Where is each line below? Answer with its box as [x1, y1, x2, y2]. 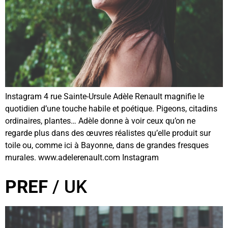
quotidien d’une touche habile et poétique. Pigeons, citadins [5, 104, 217, 114]
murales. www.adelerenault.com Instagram [5, 153, 159, 163]
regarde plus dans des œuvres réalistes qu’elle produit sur [5, 128, 211, 138]
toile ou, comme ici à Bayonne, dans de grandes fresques [5, 140, 209, 151]
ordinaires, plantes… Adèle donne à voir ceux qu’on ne [5, 116, 195, 126]
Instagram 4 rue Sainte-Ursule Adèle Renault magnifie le [5, 92, 204, 102]
